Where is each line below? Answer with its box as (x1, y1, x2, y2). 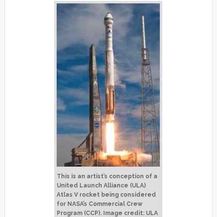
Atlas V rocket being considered (57, 191, 156, 198)
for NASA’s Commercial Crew (57, 200, 143, 207)
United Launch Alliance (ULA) (57, 182, 146, 189)
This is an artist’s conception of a (57, 172, 158, 180)
